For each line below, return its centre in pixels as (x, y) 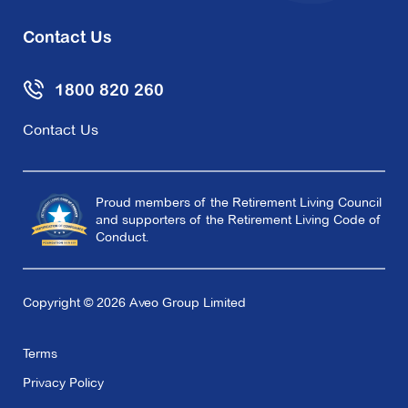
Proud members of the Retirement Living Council (239, 202)
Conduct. (122, 236)
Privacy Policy (63, 382)
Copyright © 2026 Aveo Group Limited (134, 302)
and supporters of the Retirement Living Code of (238, 219)
